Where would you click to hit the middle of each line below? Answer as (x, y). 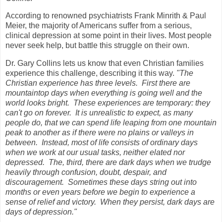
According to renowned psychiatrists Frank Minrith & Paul (106, 16)
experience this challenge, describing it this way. (91, 73)
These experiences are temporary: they (142, 103)
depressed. (25, 163)
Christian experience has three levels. (72, 83)
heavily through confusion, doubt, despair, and (86, 172)
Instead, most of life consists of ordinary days (120, 143)
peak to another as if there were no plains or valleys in (100, 133)
